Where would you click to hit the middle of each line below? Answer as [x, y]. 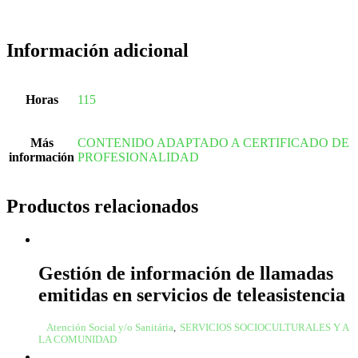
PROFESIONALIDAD [138, 157]
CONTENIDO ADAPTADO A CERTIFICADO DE [213, 142]
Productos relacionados [102, 206]
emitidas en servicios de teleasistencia [192, 295]
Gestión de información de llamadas [186, 274]
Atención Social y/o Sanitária [110, 328]
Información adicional [97, 50]
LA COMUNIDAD [78, 340]
